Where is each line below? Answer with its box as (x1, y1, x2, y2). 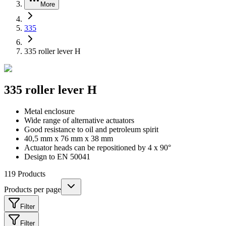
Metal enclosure (24, 106, 75, 116)
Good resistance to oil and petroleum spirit (24, 125, 158, 134)
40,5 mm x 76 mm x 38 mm (24, 134, 113, 143)
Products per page (4, 185, 61, 194)
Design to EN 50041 (24, 152, 90, 161)
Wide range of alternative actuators (24, 116, 134, 125)
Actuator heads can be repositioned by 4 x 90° (24, 143, 171, 152)
